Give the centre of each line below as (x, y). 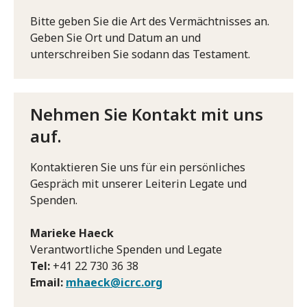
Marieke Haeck (72, 233)
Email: (47, 282)
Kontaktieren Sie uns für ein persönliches (138, 167)
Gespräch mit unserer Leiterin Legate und (138, 183)
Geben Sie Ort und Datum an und (115, 37)
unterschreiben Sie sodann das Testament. (140, 54)
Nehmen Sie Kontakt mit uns (147, 114)
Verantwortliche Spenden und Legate (126, 249)
